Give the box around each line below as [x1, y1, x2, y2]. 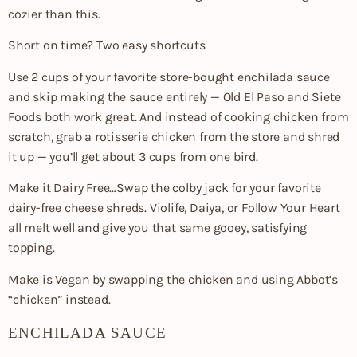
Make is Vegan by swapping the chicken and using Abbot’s [8, 271, 338, 287]
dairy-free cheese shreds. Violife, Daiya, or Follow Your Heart [8, 200, 340, 216]
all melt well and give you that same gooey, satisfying [8, 220, 308, 236]
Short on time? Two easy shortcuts [8, 37, 206, 53]
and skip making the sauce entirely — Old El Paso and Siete [8, 88, 341, 104]
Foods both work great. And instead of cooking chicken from [8, 108, 349, 124]
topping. [8, 240, 55, 256]
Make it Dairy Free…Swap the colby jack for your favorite [8, 180, 321, 196]
